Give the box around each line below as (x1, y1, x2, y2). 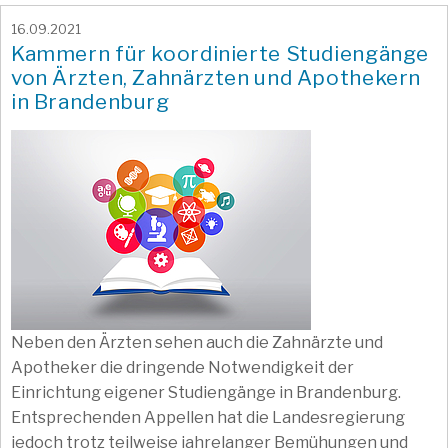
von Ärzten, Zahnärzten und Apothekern (11, 64, 422, 90)
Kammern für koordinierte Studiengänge (11, 40, 430, 66)
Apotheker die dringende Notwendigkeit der (11, 357, 354, 377)
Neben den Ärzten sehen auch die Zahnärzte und (11, 332, 383, 352)
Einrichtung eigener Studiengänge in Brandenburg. (11, 382, 401, 402)
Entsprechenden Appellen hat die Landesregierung (11, 407, 405, 427)
